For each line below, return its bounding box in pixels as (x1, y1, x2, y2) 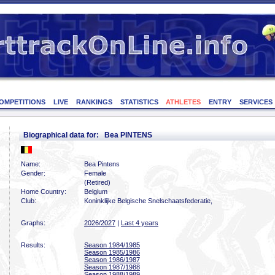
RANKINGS (76, 98, 112, 106)
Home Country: (21, 188, 66, 195)
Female (84, 169, 106, 177)
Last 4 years (121, 219, 158, 227)
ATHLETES (166, 98, 201, 106)
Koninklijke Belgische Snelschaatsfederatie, (84, 197, 212, 204)
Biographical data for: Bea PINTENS (23, 131, 152, 139)
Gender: (21, 169, 45, 177)
